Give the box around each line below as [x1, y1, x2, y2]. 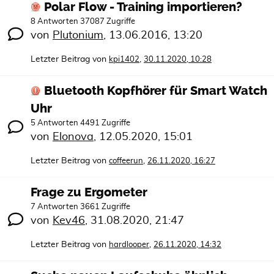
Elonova [53, 131, 94, 143]
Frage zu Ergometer [31, 185, 147, 199]
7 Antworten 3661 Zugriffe [31, 203, 130, 211]
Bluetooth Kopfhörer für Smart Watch [44, 84, 267, 98]
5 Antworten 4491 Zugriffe [31, 119, 130, 127]
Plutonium [53, 30, 103, 41]
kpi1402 [109, 56, 139, 64]
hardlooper [109, 241, 149, 249]
